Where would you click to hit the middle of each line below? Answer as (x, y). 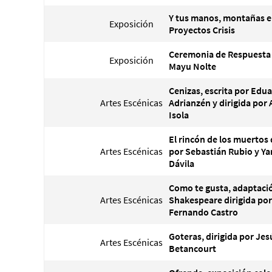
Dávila (182, 163)
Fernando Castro (203, 212)
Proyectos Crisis (202, 30)
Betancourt (192, 248)
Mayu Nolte (192, 66)
